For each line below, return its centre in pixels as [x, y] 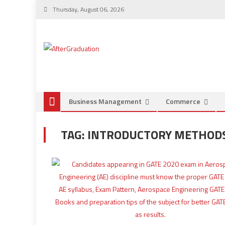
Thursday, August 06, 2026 [88, 9]
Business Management [105, 101]
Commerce [183, 101]
